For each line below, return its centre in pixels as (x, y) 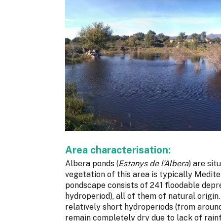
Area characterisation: (119, 150)
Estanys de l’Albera (153, 163)
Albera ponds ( (92, 163)
